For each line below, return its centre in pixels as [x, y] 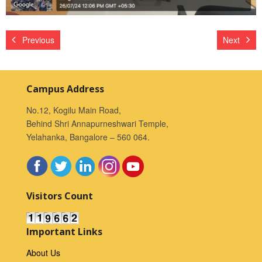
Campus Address [65, 89]
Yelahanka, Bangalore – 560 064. [88, 137]
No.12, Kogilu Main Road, [74, 110]
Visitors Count [60, 196]
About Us [43, 252]
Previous [38, 40]
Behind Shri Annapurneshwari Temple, [97, 123]
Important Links [64, 231]
